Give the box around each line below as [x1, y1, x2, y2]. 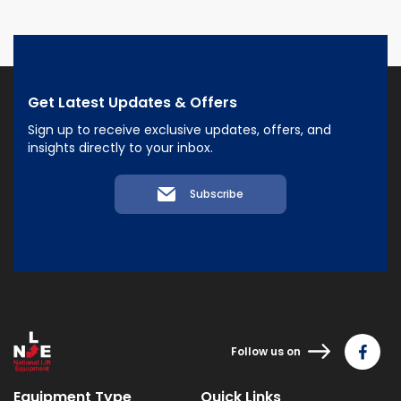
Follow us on [230, 343, 301, 359]
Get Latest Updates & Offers [28, 92, 237, 113]
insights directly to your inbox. [28, 139, 213, 157]
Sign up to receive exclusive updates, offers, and [28, 121, 331, 139]
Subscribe [189, 186, 243, 201]
